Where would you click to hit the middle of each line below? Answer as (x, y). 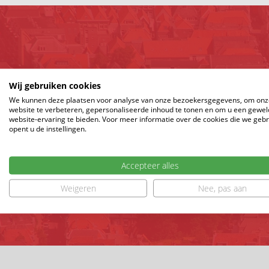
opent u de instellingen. (48, 128)
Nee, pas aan (222, 188)
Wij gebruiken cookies (55, 85)
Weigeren (78, 188)
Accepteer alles (150, 165)
